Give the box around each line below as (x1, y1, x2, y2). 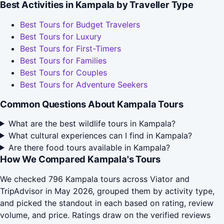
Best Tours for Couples (20, 67, 107, 78)
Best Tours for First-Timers (20, 43, 121, 54)
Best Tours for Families (20, 55, 106, 66)
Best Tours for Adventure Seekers (20, 79, 147, 90)
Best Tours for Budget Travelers (20, 19, 140, 30)
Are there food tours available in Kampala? (8, 142, 170, 152)
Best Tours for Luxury (20, 31, 101, 42)
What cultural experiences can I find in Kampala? (8, 130, 192, 140)
